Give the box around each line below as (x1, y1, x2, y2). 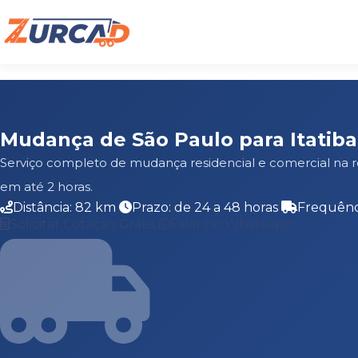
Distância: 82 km (13, 200, 119, 215)
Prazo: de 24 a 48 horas (132, 200, 281, 215)
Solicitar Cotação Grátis (10, 217, 158, 232)
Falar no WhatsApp (169, 217, 292, 232)
